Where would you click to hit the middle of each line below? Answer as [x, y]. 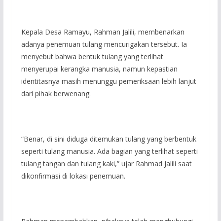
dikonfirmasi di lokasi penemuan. [73, 176]
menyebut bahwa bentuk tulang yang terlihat [92, 56]
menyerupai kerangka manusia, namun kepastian [99, 69]
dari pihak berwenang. [56, 93]
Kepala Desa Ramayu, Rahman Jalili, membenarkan [103, 32]
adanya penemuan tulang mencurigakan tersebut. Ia [104, 44]
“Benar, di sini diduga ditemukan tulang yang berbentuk [109, 139]
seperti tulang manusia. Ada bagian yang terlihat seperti [109, 151]
